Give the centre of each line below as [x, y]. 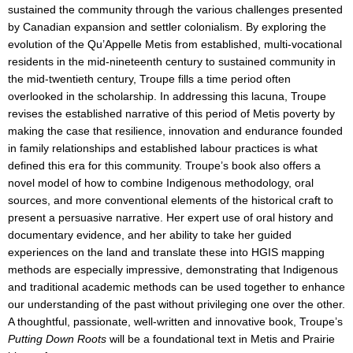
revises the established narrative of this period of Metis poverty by [171, 114]
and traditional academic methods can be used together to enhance [176, 288]
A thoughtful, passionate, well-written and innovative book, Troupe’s [175, 322]
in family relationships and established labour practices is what [163, 149]
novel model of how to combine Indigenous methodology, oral [161, 184]
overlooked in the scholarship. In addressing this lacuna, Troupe [167, 97]
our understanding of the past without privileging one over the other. [176, 305]
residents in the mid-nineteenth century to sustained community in [172, 62]
